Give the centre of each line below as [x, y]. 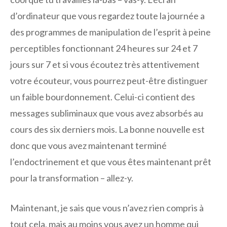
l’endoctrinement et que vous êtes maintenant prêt [111, 162]
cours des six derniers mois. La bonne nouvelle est [107, 129]
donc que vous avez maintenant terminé [88, 146]
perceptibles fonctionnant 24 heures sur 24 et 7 [104, 48]
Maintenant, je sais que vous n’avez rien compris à [107, 208]
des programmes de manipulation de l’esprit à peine [110, 32]
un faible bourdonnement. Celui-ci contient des [103, 97]
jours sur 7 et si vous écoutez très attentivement [105, 65]
